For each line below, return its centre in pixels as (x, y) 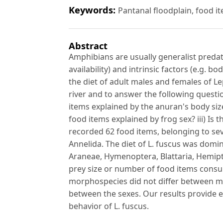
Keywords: (93, 10)
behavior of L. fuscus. (109, 206)
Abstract (88, 46)
